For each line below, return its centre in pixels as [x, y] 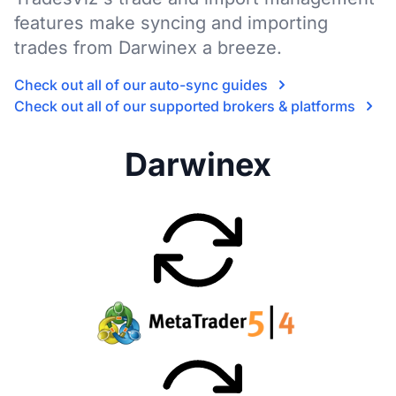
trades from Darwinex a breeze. [148, 48]
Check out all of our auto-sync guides [141, 85]
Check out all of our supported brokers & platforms [185, 106]
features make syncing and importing [171, 23]
